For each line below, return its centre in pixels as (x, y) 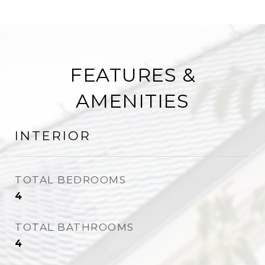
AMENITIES (132, 101)
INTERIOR (53, 136)
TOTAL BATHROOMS (75, 227)
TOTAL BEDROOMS (70, 180)
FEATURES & (132, 75)
